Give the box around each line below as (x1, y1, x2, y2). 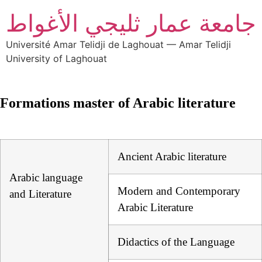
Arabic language (9, 171, 82, 184)
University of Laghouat (6, 53, 107, 64)
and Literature (9, 187, 77, 200)
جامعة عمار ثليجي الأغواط (6, 9, 256, 37)
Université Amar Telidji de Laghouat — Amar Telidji (6, 39, 231, 50)
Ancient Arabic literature (118, 150, 226, 163)
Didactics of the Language (118, 236, 235, 249)
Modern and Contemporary (118, 185, 240, 198)
